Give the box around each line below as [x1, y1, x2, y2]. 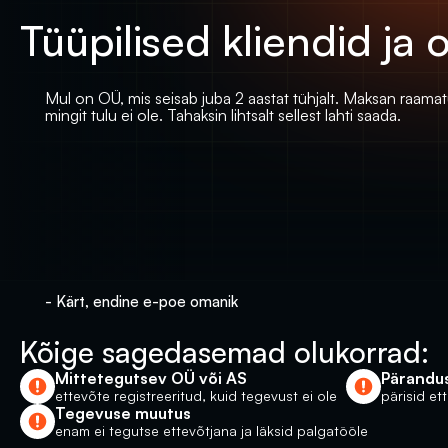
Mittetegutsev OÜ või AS [55, 368, 247, 388]
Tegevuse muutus [55, 403, 195, 423]
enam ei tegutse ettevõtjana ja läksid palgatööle [55, 422, 368, 439]
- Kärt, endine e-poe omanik [45, 292, 238, 311]
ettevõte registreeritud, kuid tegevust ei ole [55, 387, 337, 404]
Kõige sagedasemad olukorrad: [20, 334, 437, 370]
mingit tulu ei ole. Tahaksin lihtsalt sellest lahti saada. [45, 105, 401, 125]
